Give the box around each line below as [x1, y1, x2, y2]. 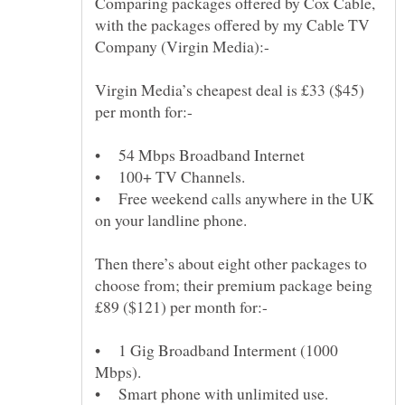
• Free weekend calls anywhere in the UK [95, 187, 374, 210]
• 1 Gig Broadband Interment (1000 [95, 339, 338, 362]
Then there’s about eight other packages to [95, 252, 367, 275]
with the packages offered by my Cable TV [95, 14, 370, 36]
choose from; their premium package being [95, 274, 372, 297]
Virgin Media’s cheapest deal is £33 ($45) [95, 79, 364, 101]
